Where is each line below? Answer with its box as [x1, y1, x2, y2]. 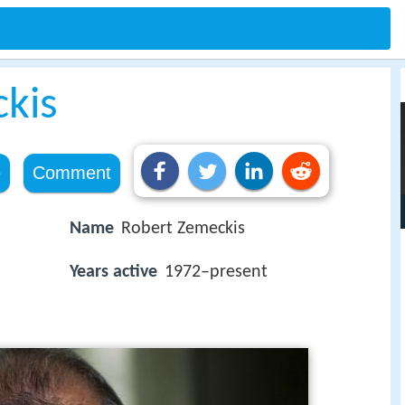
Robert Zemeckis [121, 220, 245, 238]
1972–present [165, 263, 268, 282]
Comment [32, 163, 111, 183]
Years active [70, 263, 157, 282]
